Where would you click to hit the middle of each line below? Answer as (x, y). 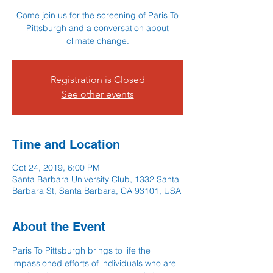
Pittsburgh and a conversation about (97, 28)
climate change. (97, 41)
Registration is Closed (97, 80)
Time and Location (66, 144)
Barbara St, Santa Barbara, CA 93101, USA (97, 191)
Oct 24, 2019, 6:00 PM (56, 168)
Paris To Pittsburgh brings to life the (83, 250)
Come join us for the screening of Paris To (97, 15)
